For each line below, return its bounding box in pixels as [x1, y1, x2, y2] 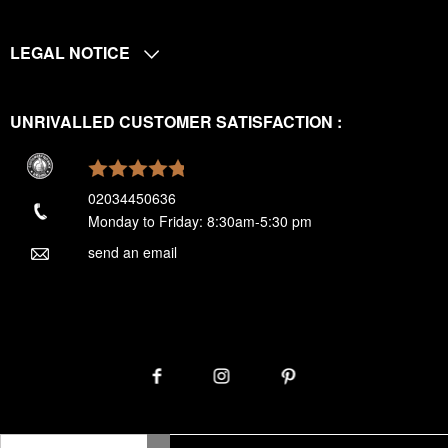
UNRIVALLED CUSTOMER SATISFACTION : [10, 109, 342, 133]
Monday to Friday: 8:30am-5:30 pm [88, 211, 312, 232]
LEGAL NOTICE [10, 40, 134, 64]
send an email [88, 242, 177, 263]
